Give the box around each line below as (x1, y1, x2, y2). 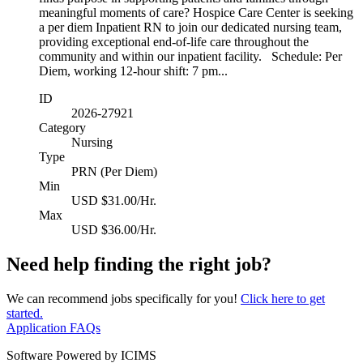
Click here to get (241, 291, 325, 305)
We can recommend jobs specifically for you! (6, 291, 241, 305)
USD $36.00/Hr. (71, 222, 156, 237)
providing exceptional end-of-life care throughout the (39, 34, 309, 49)
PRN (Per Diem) (71, 164, 157, 178)
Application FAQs (6, 320, 100, 335)
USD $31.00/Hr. (71, 193, 156, 207)
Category (39, 120, 86, 135)
